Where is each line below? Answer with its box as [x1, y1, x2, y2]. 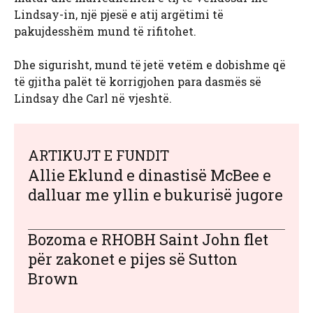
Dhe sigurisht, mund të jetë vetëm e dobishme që [14, 57, 286, 73]
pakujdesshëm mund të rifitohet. [14, 24, 196, 39]
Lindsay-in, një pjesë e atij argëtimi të [14, 7, 224, 22]
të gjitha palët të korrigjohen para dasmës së [14, 74, 261, 89]
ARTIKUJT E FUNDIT [28, 146, 169, 165]
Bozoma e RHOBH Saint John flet [28, 229, 268, 250]
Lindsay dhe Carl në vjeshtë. [14, 91, 172, 106]
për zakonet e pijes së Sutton [28, 249, 238, 270]
